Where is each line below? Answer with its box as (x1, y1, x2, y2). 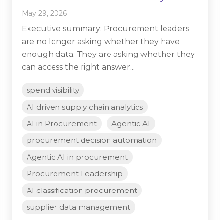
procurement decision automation (27, 136, 157, 145)
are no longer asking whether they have (22, 37, 180, 47)
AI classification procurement (27, 186, 137, 195)
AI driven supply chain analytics (27, 102, 143, 112)
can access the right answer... (22, 62, 135, 72)
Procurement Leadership (27, 169, 123, 179)
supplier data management (27, 202, 130, 212)
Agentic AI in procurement (27, 152, 128, 162)
